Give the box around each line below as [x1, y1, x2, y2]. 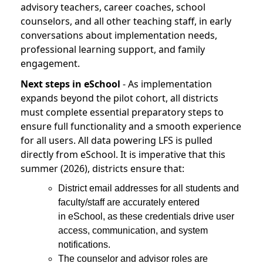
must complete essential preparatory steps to [21, 105, 224, 119]
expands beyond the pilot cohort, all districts [21, 91, 218, 104]
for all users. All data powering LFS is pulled [21, 133, 213, 147]
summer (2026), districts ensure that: [21, 161, 187, 175]
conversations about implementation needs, [21, 28, 217, 42]
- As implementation [120, 77, 212, 90]
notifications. [58, 240, 113, 250]
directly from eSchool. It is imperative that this [21, 147, 225, 161]
